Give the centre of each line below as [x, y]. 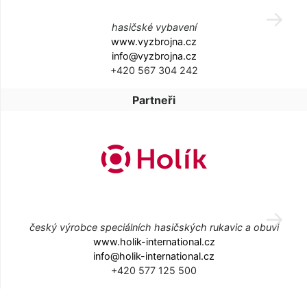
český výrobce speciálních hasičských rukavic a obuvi [154, 227]
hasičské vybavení [154, 27]
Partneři [154, 100]
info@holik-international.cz [154, 256]
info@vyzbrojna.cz [154, 56]
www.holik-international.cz [154, 241]
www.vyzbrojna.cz [154, 42]
